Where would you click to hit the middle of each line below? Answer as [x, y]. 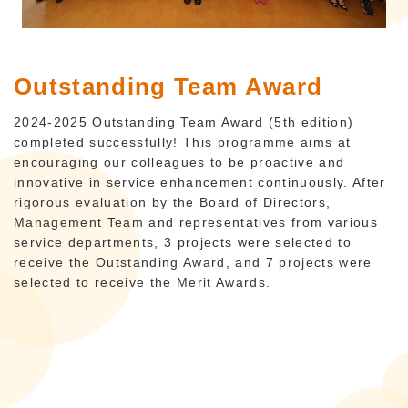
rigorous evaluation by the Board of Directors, [173, 202]
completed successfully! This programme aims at [183, 142]
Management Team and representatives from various [196, 222]
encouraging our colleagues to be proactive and [179, 162]
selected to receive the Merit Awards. [143, 282]
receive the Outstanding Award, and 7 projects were [193, 262]
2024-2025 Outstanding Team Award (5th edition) [184, 122]
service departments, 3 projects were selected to [183, 242]
